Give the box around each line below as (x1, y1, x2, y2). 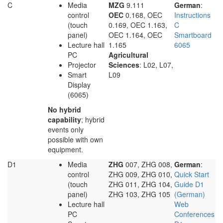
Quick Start (174, 169, 209, 180)
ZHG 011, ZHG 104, (109, 179, 172, 190)
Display (68, 80, 91, 90)
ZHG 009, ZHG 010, (109, 169, 172, 180)
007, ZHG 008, (123, 159, 172, 170)
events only (48, 124, 84, 135)
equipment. (48, 144, 83, 155)
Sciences (109, 60, 139, 70)
